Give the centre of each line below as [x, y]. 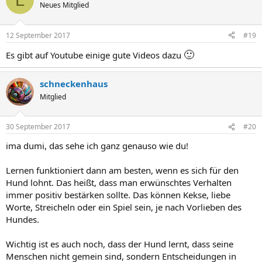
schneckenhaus [74, 83]
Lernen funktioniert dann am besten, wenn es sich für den [122, 170]
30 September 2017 [38, 127]
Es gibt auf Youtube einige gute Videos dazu [95, 55]
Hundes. [23, 219]
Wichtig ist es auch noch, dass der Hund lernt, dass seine [120, 244]
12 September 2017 [38, 35]
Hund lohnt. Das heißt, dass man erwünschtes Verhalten [119, 182]
